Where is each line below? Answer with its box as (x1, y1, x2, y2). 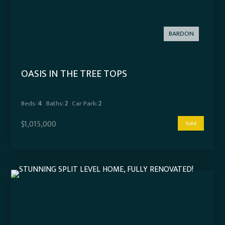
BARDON (168, 28, 194, 40)
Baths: (46, 98, 64, 109)
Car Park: (72, 98, 97, 109)
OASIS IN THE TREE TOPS (21, 65, 128, 83)
